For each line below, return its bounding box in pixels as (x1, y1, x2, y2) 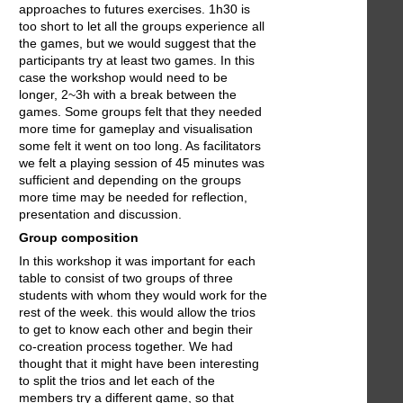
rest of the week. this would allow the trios (19, 305, 255, 320)
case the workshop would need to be (19, 70, 228, 85)
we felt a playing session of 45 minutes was (19, 156, 264, 171)
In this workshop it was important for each (19, 254, 255, 269)
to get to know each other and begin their (19, 322, 253, 337)
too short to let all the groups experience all (19, 19, 264, 34)
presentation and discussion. (19, 207, 182, 222)
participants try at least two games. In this (19, 53, 255, 68)
